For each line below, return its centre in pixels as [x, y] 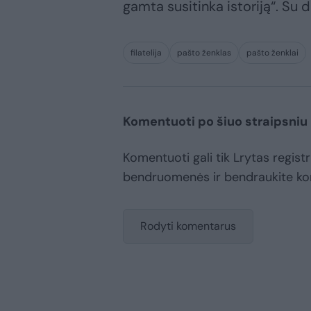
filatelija [146, 52]
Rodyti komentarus [188, 226]
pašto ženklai [272, 52]
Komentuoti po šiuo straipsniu [215, 121]
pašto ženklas [204, 52]
